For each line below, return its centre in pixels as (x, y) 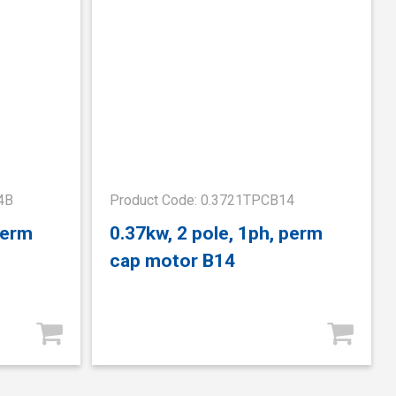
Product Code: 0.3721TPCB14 (202, 200)
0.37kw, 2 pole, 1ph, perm (217, 233)
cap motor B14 (173, 261)
